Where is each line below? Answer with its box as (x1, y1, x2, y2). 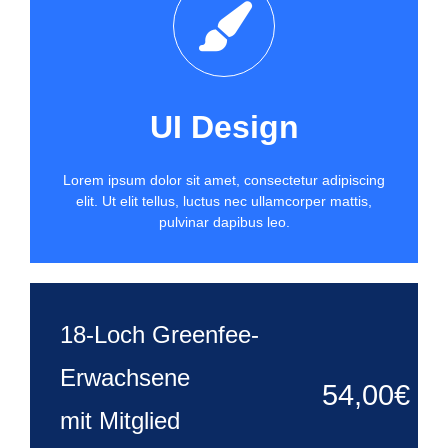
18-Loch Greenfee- (60, 321, 259, 348)
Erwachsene (60, 364, 190, 391)
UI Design (149, 109, 299, 145)
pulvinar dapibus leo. (158, 214, 290, 230)
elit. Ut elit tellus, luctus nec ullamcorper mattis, (76, 193, 372, 209)
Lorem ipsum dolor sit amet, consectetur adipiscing (63, 172, 385, 188)
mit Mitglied (60, 407, 180, 434)
